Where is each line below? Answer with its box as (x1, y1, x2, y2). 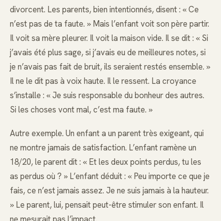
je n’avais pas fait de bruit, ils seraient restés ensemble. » (10, 61, 210, 73)
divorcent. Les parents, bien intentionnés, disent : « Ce (10, 4, 199, 15)
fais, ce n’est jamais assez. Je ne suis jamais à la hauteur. (10, 185, 209, 196)
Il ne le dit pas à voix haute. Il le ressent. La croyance (10, 75, 196, 87)
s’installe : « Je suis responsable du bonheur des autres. (10, 90, 204, 101)
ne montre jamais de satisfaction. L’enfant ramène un (10, 142, 196, 153)
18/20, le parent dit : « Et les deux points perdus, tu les (10, 156, 201, 168)
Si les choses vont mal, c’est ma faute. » (10, 104, 152, 115)
